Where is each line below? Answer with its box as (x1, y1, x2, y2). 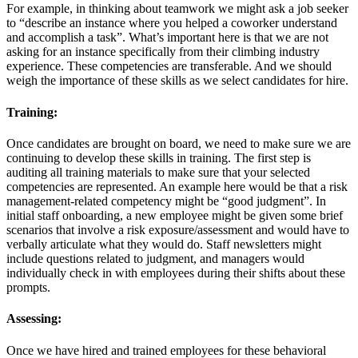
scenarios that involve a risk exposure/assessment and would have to (6, 223, 349, 237)
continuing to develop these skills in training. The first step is (6, 151, 311, 165)
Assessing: (6, 312, 62, 326)
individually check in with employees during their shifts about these (6, 266, 345, 280)
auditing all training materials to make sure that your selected (6, 165, 310, 179)
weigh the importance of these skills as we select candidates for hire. (6, 74, 348, 88)
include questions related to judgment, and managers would (6, 252, 304, 265)
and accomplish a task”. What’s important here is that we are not (6, 30, 328, 45)
